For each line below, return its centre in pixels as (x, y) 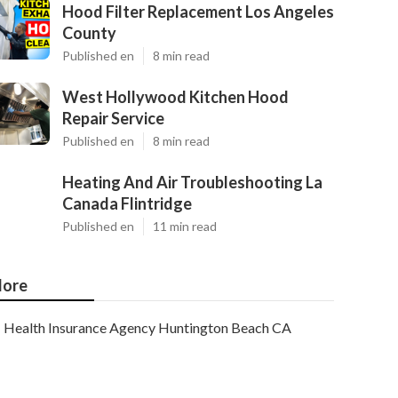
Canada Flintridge (127, 203)
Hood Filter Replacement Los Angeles (198, 12)
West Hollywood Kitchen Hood (175, 97)
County (89, 33)
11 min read (185, 226)
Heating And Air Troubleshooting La (192, 182)
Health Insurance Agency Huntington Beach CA (147, 327)
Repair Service (113, 118)
